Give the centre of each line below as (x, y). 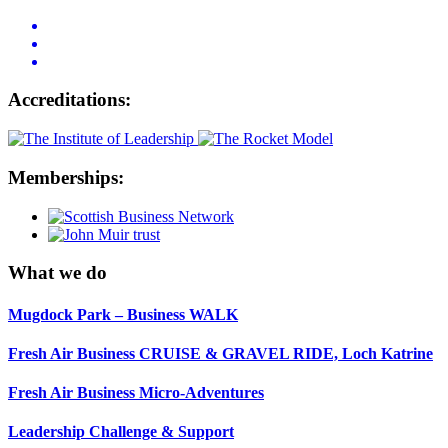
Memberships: (66, 177)
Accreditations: (69, 100)
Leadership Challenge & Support (121, 432)
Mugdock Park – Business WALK (123, 314)
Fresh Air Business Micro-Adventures (136, 393)
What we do (57, 273)
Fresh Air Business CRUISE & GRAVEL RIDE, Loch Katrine (220, 353)
